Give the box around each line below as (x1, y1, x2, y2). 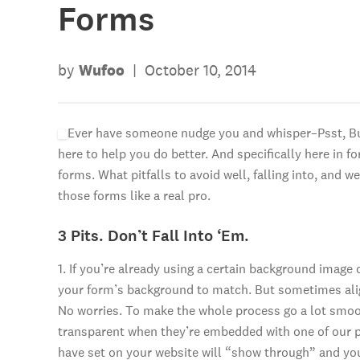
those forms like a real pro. (58, 187, 211, 204)
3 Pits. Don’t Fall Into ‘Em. (58, 225, 249, 247)
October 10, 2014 (145, 60, 256, 80)
